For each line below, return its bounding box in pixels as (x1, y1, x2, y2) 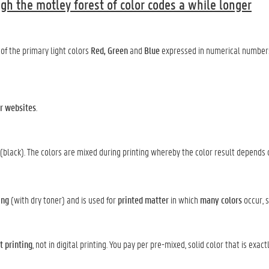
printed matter (118, 193, 169, 206)
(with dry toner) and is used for (9, 193, 118, 206)
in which (169, 193, 200, 206)
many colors (200, 193, 242, 206)
